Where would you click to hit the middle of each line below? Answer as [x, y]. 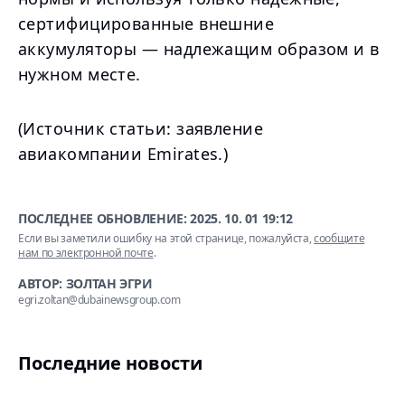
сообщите [339, 238]
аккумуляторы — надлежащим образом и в [199, 49]
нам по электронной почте [86, 253]
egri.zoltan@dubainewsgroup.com [99, 300]
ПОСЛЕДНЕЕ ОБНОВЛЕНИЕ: [104, 218]
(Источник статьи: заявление [141, 128]
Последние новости [110, 363]
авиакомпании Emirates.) [123, 154]
